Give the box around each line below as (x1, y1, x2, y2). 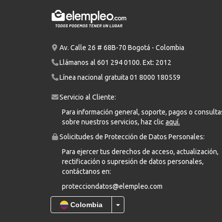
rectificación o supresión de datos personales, (62, 157, 204, 166)
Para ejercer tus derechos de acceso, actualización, (62, 147, 219, 156)
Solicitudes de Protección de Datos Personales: (59, 132, 205, 141)
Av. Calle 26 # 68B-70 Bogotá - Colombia (59, 43, 184, 52)
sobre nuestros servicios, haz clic (62, 117, 166, 126)
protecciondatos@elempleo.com (62, 182, 163, 190)
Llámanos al (59, 58, 97, 66)
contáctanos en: (62, 167, 111, 175)
